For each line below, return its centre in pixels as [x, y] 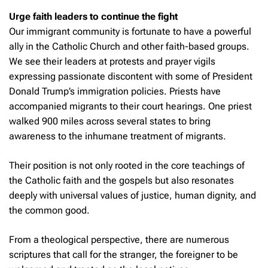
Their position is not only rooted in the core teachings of [127, 165]
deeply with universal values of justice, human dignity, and [133, 195]
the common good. [49, 210]
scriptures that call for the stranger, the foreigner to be [124, 254]
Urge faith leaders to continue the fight [93, 16]
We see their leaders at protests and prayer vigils [112, 61]
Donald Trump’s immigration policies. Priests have [115, 91]
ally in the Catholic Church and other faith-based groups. [129, 46]
